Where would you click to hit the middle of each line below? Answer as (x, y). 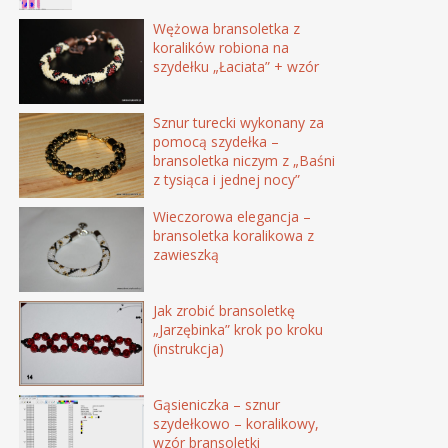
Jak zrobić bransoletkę (224, 311)
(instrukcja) (189, 349)
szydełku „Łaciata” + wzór (236, 67)
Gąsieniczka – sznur (217, 405)
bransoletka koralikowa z (234, 236)
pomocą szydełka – (216, 142)
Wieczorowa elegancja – (232, 217)
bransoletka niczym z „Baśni (244, 161)
